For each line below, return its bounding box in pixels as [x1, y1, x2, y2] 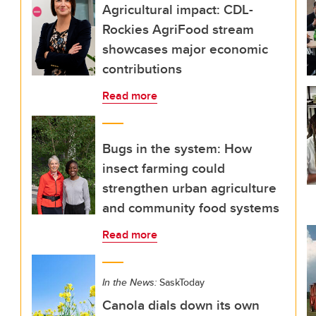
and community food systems [102, 197, 279, 217]
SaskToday [157, 275, 205, 289]
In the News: [102, 275, 157, 289]
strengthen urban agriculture [102, 178, 276, 197]
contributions [102, 59, 182, 78]
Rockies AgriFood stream [102, 19, 254, 39]
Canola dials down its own [102, 295, 260, 315]
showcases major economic [102, 39, 268, 59]
